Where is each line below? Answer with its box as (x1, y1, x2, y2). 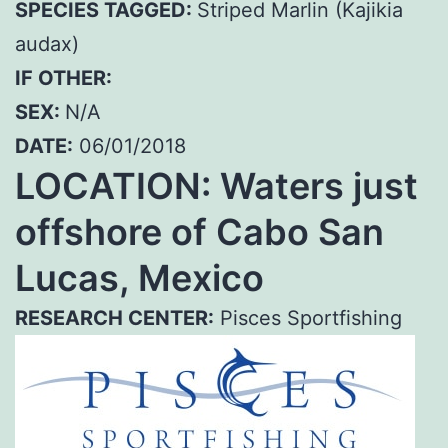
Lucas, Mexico (15, 255, 264, 300)
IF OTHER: (15, 65, 112, 90)
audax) (15, 31, 79, 56)
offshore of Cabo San (15, 209, 384, 254)
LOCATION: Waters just (15, 163, 418, 208)
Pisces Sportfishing (214, 305, 402, 330)
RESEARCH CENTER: (15, 305, 214, 330)
